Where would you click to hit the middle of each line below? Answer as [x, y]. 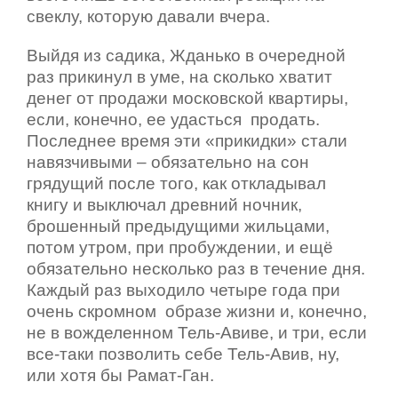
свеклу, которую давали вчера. [148, 16]
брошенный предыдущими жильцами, [178, 226]
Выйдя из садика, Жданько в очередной [186, 55]
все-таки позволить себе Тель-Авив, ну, [183, 354]
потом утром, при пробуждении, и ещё [180, 247]
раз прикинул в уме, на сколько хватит [179, 76]
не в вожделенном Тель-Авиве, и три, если [197, 332]
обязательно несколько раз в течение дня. [196, 268]
